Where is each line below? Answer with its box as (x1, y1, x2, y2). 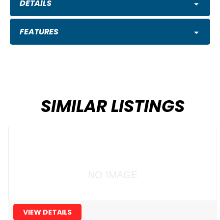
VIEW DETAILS (23, 207, 72, 218)
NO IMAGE (87, 169, 137, 180)
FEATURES (20, 26, 58, 38)
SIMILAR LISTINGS (40, 94, 185, 118)
